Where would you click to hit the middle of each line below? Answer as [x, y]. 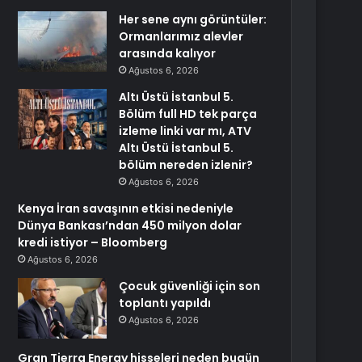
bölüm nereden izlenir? [186, 165]
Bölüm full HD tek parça [188, 114]
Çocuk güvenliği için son [190, 286]
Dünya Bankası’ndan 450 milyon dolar [130, 225]
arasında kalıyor [168, 53]
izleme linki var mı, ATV [185, 131]
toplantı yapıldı [165, 303]
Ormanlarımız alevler [181, 36]
